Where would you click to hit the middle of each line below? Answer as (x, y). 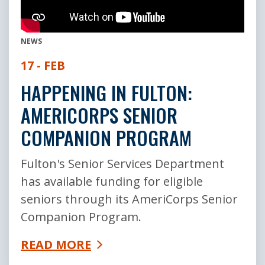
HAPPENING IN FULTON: (106, 92)
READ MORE (56, 244)
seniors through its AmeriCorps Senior (129, 199)
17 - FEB (43, 65)
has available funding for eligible (112, 181)
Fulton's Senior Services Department (122, 163)
